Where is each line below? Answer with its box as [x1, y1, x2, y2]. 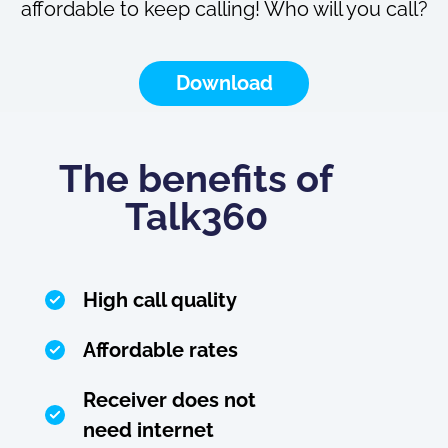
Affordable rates [83, 337, 238, 362]
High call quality [83, 287, 237, 312]
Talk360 [124, 193, 268, 239]
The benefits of [59, 155, 334, 201]
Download [175, 70, 273, 95]
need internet [83, 417, 214, 442]
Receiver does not [83, 387, 256, 412]
